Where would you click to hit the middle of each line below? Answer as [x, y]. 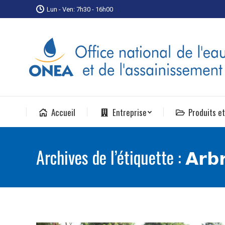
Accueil [63, 112]
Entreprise [129, 112]
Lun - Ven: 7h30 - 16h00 [80, 9]
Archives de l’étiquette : [111, 157]
